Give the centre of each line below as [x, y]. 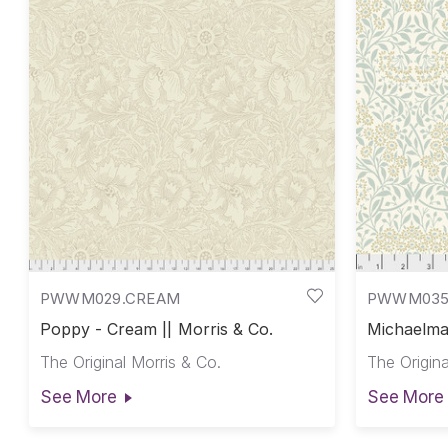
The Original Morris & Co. [130, 362]
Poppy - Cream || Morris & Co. [156, 329]
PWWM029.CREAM [110, 298]
